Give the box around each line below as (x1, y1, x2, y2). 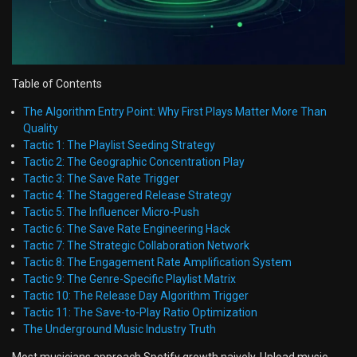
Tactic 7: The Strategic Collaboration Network (23, 238, 249, 252)
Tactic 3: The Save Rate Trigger (23, 171, 179, 185)
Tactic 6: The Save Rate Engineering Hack (23, 222, 230, 235)
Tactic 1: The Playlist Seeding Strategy (23, 138, 215, 151)
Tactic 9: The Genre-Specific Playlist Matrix (23, 272, 236, 285)
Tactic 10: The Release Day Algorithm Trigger (23, 288, 249, 302)
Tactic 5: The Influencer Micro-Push (23, 205, 199, 218)
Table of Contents (12, 76, 102, 90)
